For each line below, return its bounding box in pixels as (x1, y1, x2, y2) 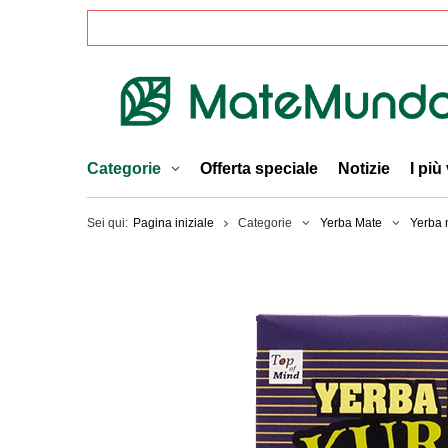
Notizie (338, 160, 390, 177)
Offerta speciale (200, 160, 318, 177)
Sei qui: (87, 216, 128, 230)
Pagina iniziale (133, 216, 214, 230)
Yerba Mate (320, 216, 382, 230)
